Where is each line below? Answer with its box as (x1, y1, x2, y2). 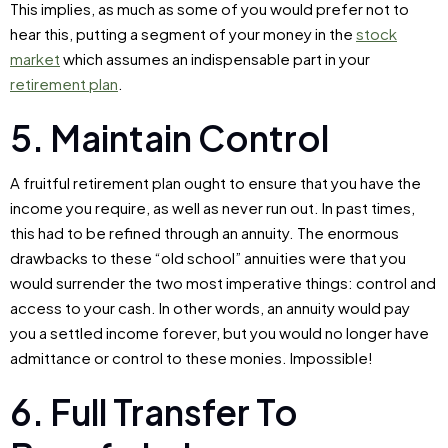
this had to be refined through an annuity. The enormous (10, 223, 399, 243)
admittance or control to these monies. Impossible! (10, 348, 373, 368)
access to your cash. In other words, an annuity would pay (10, 298, 410, 318)
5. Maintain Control (10, 115, 329, 161)
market (10, 49, 60, 69)
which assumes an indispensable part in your (60, 49, 370, 69)
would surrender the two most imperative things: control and (10, 273, 436, 293)
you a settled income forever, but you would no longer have (10, 323, 429, 343)
